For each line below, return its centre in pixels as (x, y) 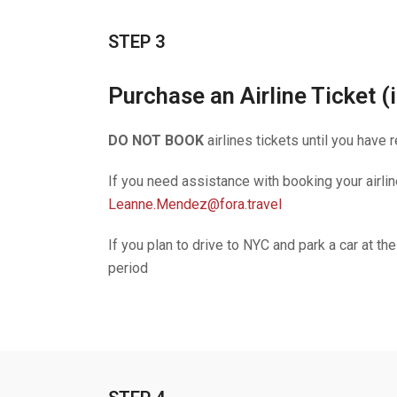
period (128, 268)
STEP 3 (136, 42)
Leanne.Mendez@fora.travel (195, 204)
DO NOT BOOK (156, 140)
